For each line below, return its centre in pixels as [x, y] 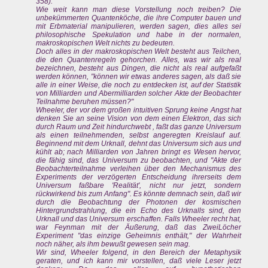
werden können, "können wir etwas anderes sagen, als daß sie [139, 77]
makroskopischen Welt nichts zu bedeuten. [105, 43]
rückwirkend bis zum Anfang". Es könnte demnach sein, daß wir [139, 194]
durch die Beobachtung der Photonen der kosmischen [139, 202]
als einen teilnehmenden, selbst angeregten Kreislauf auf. [139, 135]
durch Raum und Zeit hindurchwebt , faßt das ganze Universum [139, 127]
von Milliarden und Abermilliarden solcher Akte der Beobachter [139, 94]
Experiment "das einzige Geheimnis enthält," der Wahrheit [139, 236]
